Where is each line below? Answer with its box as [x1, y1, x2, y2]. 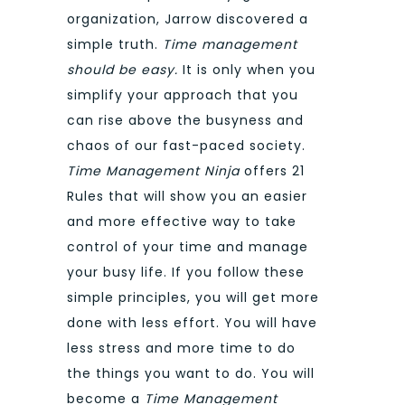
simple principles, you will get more [67, 288, 319, 307]
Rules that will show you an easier [67, 187, 307, 206]
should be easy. [67, 61, 183, 80]
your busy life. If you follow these [67, 263, 305, 282]
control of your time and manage [67, 238, 308, 257]
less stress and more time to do [67, 339, 296, 358]
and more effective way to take [67, 212, 297, 231]
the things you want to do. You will [67, 364, 315, 383]
